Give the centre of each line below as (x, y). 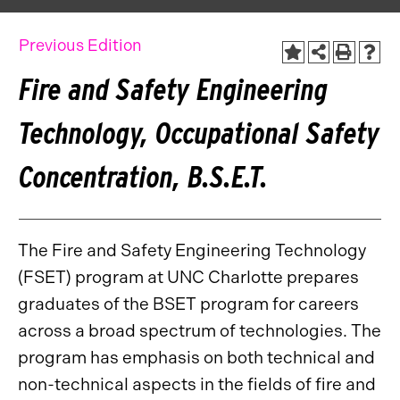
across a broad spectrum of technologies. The (200, 331)
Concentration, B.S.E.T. (143, 177)
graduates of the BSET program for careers (188, 304)
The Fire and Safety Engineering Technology (192, 250)
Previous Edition (80, 46)
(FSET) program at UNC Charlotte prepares (188, 277)
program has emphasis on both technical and (196, 358)
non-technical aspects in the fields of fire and (197, 384)
